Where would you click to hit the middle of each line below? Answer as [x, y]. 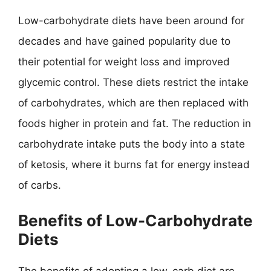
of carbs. [40, 185]
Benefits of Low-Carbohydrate [135, 220]
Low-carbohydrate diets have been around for [131, 21]
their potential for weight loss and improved [124, 62]
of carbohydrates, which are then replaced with [133, 103]
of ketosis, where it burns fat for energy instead [134, 165]
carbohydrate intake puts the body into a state [132, 144]
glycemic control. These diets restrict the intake [133, 82]
